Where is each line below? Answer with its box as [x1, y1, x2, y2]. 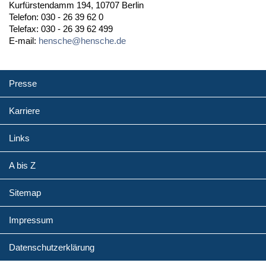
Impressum [9, 214, 53, 225]
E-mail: [9, 35, 39, 46]
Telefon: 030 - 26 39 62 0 [9, 11, 103, 22]
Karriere [9, 105, 40, 116]
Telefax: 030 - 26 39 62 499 [9, 23, 113, 34]
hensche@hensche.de [39, 35, 126, 46]
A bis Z [9, 160, 36, 170]
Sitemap [9, 187, 41, 198]
